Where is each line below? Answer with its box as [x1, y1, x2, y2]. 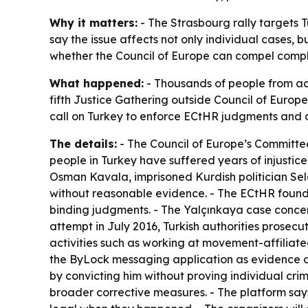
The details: [49, 137, 117, 151]
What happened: [49, 76, 144, 91]
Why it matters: [49, 16, 137, 30]
